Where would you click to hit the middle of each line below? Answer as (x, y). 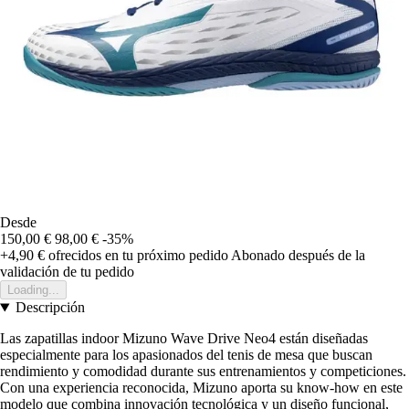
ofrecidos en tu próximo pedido (136, 256)
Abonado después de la (298, 256)
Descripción (50, 308)
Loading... (33, 290)
